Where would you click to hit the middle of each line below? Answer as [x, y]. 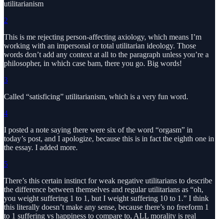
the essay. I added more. [41, 148]
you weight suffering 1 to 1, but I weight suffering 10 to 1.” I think [106, 198]
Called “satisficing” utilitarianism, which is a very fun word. [96, 97]
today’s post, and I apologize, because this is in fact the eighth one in [109, 139]
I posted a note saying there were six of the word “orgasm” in [98, 130]
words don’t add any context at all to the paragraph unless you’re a [106, 55]
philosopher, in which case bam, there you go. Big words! [93, 64]
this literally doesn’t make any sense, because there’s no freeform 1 [106, 207]
